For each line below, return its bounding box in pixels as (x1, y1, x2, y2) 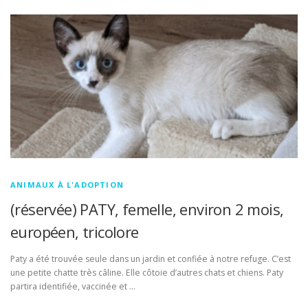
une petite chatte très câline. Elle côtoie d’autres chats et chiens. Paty (10, 267, 283, 279)
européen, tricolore (10, 221, 139, 242)
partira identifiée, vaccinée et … (10, 280, 135, 293)
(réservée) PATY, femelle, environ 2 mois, (10, 199, 284, 219)
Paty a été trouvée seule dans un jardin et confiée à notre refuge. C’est (10, 253, 291, 265)
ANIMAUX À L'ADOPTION (10, 179, 124, 190)
